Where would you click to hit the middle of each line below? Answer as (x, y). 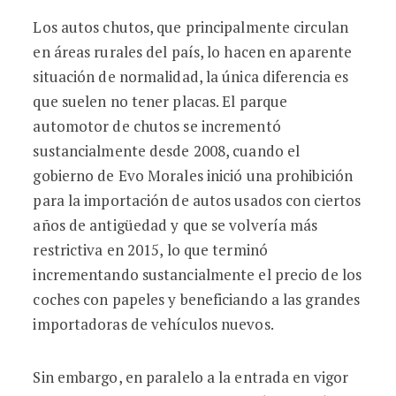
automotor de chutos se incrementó (157, 126)
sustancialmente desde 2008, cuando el (167, 151)
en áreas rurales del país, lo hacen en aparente (193, 52)
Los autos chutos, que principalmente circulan (190, 27)
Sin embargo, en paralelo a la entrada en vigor (191, 377)
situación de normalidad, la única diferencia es (191, 76)
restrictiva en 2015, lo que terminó (150, 250)
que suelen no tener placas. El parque (160, 101)
